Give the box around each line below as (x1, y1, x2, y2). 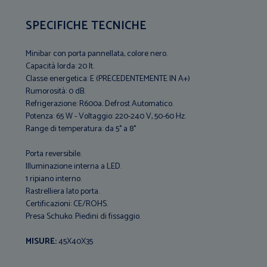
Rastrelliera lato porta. (26, 184, 100, 198)
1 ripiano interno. (26, 172, 82, 186)
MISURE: (26, 234, 57, 249)
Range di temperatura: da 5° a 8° (26, 122, 136, 136)
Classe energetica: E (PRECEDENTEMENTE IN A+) (26, 72, 191, 86)
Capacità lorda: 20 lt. (26, 59, 95, 73)
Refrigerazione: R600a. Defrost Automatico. (26, 97, 174, 111)
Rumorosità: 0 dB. (26, 84, 86, 98)
